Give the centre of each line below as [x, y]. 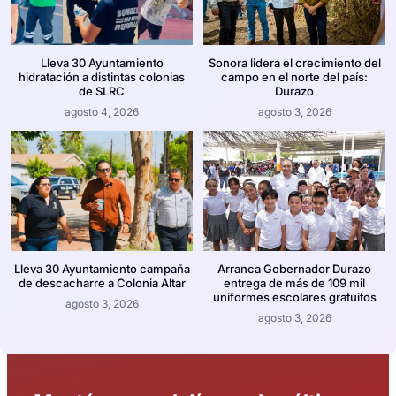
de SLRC [102, 91]
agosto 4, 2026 [102, 112]
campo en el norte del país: [294, 77]
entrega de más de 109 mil [294, 283]
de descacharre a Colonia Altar [102, 283]
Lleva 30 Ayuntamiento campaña [102, 269]
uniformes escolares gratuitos [294, 297]
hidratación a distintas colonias [102, 77]
